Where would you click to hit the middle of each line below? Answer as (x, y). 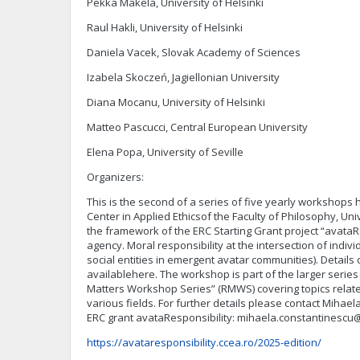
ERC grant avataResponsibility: (162, 317)
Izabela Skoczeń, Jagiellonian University (183, 77)
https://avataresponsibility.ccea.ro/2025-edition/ (204, 342)
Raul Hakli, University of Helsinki (167, 27)
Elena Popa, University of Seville (165, 152)
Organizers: (117, 177)
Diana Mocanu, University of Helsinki (176, 102)
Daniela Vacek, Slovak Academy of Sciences (194, 52)
